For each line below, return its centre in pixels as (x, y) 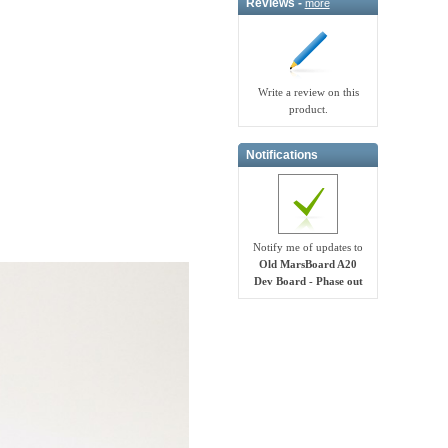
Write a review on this (308, 92)
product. (308, 109)
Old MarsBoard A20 (308, 264)
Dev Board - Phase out (308, 281)
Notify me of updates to (308, 247)
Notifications (281, 154)
